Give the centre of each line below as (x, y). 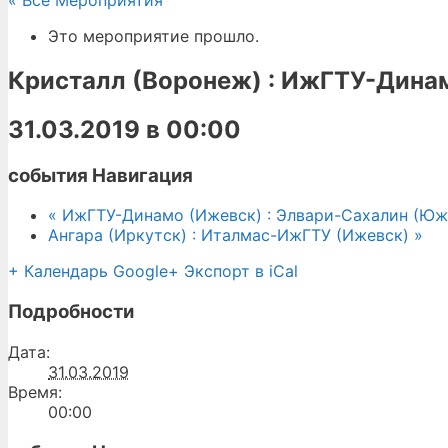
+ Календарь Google (88, 271)
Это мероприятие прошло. (153, 36)
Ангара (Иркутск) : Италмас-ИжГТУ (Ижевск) (231, 235)
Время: (35, 391)
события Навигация (100, 175)
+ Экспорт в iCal (233, 271)
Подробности (71, 312)
